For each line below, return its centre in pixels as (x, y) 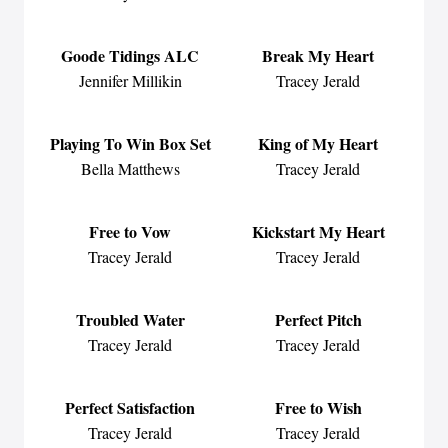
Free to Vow (130, 231)
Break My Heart (318, 55)
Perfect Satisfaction (130, 407)
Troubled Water (130, 319)
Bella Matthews (130, 168)
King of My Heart (318, 143)
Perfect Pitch (318, 319)
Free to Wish (318, 407)
